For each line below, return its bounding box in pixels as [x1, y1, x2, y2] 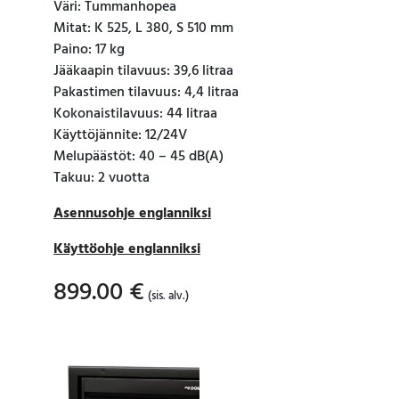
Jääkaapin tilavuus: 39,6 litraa [53, 60, 233, 84]
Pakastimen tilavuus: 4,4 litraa [53, 81, 239, 105]
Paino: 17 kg [53, 38, 125, 62]
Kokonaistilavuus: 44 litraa [53, 102, 217, 126]
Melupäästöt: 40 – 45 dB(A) [53, 145, 224, 169]
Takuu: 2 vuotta [53, 167, 150, 191]
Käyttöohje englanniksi [53, 238, 200, 262]
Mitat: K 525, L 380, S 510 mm [53, 17, 233, 41]
